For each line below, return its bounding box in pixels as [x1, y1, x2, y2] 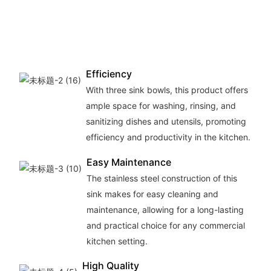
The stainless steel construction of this [86, 172, 237, 183]
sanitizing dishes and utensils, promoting [85, 116, 246, 126]
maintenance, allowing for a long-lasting [86, 204, 244, 215]
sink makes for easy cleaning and [86, 188, 218, 199]
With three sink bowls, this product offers [85, 84, 248, 95]
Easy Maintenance [86, 155, 171, 168]
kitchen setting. [86, 235, 148, 246]
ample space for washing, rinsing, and [85, 100, 236, 111]
